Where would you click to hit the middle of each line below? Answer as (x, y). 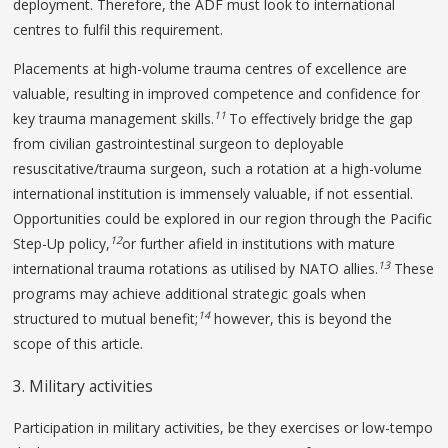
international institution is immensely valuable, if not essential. (213, 193)
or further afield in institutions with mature (259, 243)
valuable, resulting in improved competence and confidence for (217, 93)
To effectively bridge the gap (321, 118)
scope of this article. (78, 343)
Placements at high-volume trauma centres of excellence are (210, 68)
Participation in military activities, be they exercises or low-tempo (223, 428)
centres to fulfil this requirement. (118, 29)
